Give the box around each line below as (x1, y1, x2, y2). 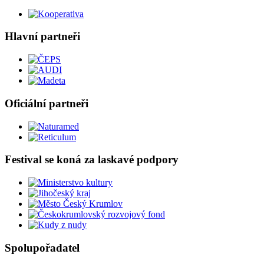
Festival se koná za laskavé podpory (5, 153, 179, 166)
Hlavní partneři (5, 30, 80, 43)
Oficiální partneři (5, 97, 88, 110)
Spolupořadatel (5, 241, 80, 254)
